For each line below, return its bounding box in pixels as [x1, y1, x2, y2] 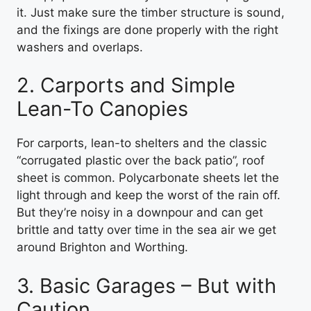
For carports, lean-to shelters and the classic [17, 136, 267, 150]
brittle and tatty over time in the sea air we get [17, 223, 276, 237]
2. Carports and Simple [17, 73, 235, 97]
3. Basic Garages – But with [17, 273, 276, 298]
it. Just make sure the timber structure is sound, [17, 5, 285, 19]
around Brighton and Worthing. [17, 240, 188, 254]
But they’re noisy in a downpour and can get [17, 205, 263, 219]
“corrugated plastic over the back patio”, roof [17, 153, 264, 167]
